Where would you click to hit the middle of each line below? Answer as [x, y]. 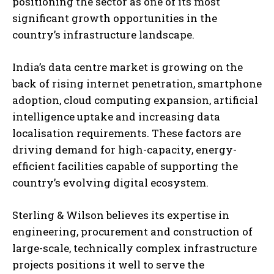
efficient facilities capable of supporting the [125, 166]
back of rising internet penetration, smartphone [137, 83]
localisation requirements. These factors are [127, 133]
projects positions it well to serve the [108, 264]
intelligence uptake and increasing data [116, 116]
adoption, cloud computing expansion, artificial [135, 100]
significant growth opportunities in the [115, 18]
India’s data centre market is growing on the [128, 67]
